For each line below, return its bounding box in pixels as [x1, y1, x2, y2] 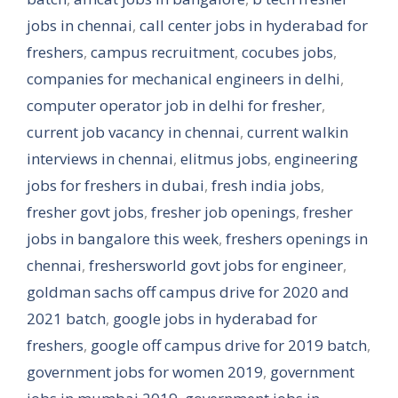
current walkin [247, 122, 348, 142]
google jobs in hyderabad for [113, 308, 317, 329]
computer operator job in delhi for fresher [27, 95, 322, 115]
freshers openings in [226, 228, 368, 249]
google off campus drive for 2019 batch [91, 335, 367, 355]
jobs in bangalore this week [27, 228, 219, 249]
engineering [275, 148, 358, 169]
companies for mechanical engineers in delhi [27, 68, 340, 89]
